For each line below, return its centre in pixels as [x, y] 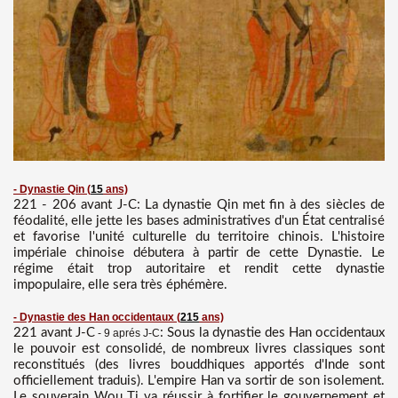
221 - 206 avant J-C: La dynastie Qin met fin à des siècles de [199, 204]
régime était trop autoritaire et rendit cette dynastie [199, 268]
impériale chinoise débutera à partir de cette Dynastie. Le [199, 252]
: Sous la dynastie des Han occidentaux [272, 332]
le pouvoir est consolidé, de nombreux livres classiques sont [199, 348]
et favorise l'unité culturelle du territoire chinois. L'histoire [199, 236]
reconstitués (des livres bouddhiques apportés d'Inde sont [199, 364]
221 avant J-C [54, 332]
